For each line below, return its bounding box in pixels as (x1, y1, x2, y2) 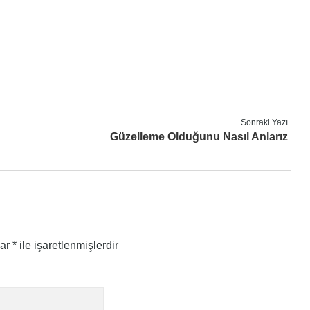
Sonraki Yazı (240, 118, 288, 127)
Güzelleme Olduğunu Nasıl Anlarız (109, 131, 288, 143)
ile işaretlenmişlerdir (17, 239, 118, 251)
